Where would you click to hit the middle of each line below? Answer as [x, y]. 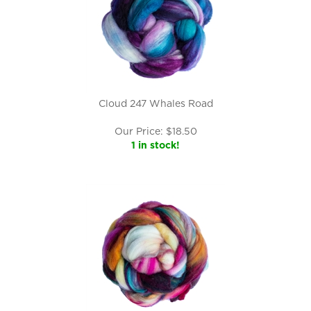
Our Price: [138, 131]
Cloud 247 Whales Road [155, 103]
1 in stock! [155, 145]
